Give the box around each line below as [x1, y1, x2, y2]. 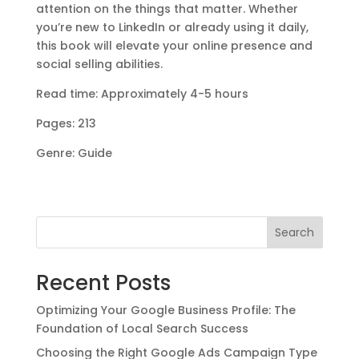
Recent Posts [35, 268, 171, 297]
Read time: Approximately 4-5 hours [35, 85, 248, 102]
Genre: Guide [35, 144, 112, 161]
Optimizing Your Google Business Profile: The [35, 301, 296, 318]
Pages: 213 [35, 115, 96, 131]
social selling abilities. [35, 55, 163, 72]
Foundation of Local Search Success [35, 320, 248, 337]
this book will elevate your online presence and [35, 37, 313, 54]
